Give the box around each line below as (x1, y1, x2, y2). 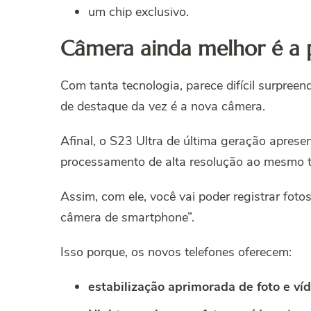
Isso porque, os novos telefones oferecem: (60, 244, 292, 261)
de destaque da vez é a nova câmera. (60, 98, 265, 115)
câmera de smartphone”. (60, 209, 194, 226)
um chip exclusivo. (88, 3, 189, 21)
